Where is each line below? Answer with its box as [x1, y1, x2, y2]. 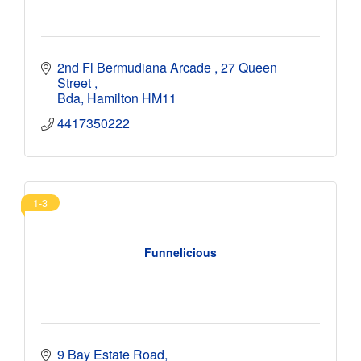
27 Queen [221, 57, 277, 77]
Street [57, 73, 94, 92]
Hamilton [87, 88, 139, 107]
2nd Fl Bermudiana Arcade [57, 57, 214, 77]
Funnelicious [144, 244, 217, 261]
